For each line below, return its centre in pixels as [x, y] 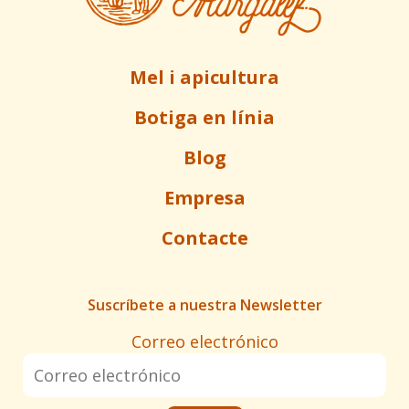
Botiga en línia [204, 118]
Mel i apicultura [204, 78]
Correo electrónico [204, 342]
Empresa [204, 198]
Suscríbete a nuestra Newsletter [204, 305]
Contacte [204, 238]
